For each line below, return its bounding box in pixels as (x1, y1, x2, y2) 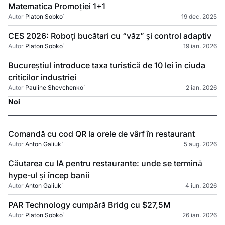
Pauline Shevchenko (25, 84, 83, 91)
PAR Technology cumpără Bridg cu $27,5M (8, 200, 171, 210)
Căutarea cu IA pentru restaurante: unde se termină (8, 158, 202, 168)
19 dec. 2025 (181, 13, 217, 20)
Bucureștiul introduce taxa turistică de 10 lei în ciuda (8, 60, 205, 70)
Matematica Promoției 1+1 (8, 1, 105, 11)
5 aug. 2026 (184, 140, 217, 148)
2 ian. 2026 (186, 84, 217, 91)
